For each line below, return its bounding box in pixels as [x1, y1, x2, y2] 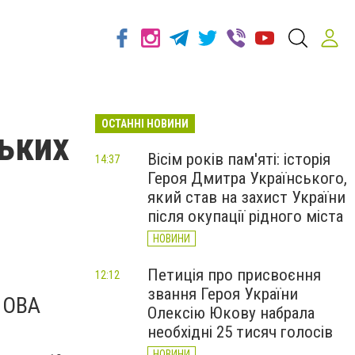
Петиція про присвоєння [147, 265, 321, 284]
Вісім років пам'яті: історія [147, 150, 330, 169]
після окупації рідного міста [147, 207, 343, 226]
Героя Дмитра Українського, [147, 169, 347, 188]
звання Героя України [147, 284, 298, 303]
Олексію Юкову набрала [147, 303, 315, 323]
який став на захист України [147, 188, 345, 207]
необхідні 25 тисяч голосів [147, 323, 333, 342]
